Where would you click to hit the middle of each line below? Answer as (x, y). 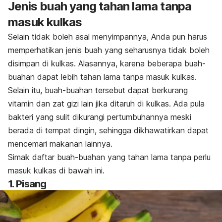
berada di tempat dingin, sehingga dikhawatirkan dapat (108, 131)
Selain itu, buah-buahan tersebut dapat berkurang (98, 90)
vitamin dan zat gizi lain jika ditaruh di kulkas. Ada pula (106, 104)
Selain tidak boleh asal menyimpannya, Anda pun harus (108, 37)
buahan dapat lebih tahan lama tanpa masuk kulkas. (102, 77)
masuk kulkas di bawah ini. (56, 171)
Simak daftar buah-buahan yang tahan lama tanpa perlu (109, 157)
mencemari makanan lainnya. (60, 144)
